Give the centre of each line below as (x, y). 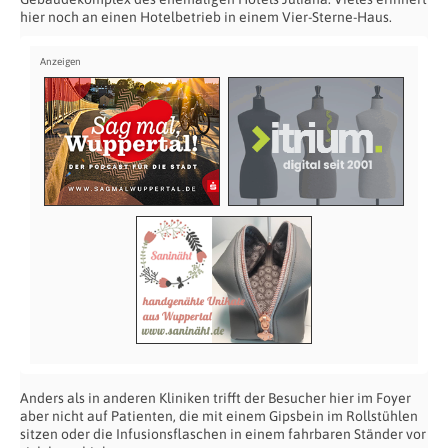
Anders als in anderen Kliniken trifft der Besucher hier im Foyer (215, 398)
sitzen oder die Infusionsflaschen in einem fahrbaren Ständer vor (223, 434)
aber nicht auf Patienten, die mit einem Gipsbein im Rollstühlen (219, 416)
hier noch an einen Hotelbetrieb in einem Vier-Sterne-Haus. (206, 17)
